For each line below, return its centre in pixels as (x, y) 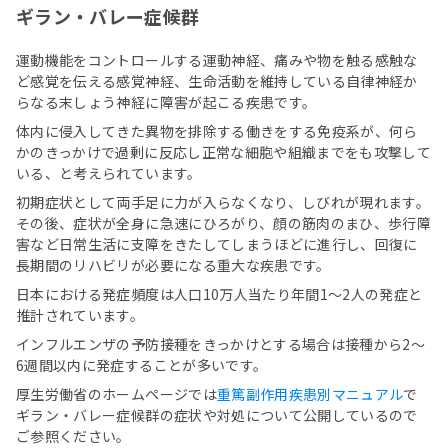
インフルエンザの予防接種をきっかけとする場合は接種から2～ (221, 344)
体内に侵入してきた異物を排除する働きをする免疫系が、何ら (217, 131)
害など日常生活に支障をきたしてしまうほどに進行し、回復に (217, 244)
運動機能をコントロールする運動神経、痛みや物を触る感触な (217, 60)
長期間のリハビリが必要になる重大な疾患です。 (173, 265)
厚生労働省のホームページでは (116, 394)
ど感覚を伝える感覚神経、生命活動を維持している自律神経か (217, 81)
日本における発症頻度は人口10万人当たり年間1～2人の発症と (219, 294)
